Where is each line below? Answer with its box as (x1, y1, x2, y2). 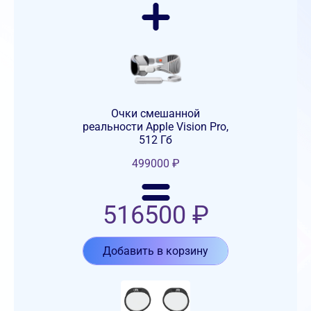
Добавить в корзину (103, 244, 208, 258)
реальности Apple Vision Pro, (83, 120, 228, 134)
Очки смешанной (111, 107, 200, 121)
